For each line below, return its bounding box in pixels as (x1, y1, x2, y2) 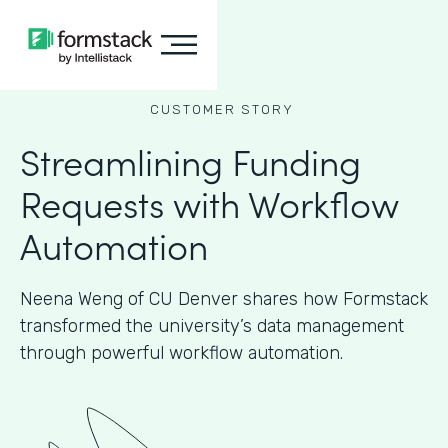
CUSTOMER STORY (149, 102, 294, 117)
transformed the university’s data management (20, 315, 404, 337)
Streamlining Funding (20, 135, 361, 186)
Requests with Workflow (20, 177, 399, 228)
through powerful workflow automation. (20, 342, 343, 364)
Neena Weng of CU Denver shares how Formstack (20, 288, 428, 310)
